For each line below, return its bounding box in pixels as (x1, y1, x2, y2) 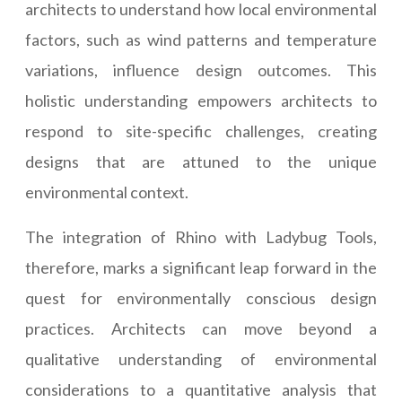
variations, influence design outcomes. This (25, 60, 377, 81)
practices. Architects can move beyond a (25, 319, 377, 339)
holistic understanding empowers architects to (25, 91, 377, 111)
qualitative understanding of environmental (25, 349, 377, 370)
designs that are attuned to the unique (25, 152, 377, 172)
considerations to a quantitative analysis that (25, 380, 377, 400)
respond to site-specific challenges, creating (25, 121, 377, 142)
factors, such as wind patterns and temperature (25, 30, 377, 50)
